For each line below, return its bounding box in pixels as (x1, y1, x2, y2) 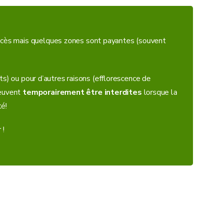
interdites (104, 86, 142, 98)
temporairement (23, 86, 86, 98)
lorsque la (141, 86, 177, 98)
